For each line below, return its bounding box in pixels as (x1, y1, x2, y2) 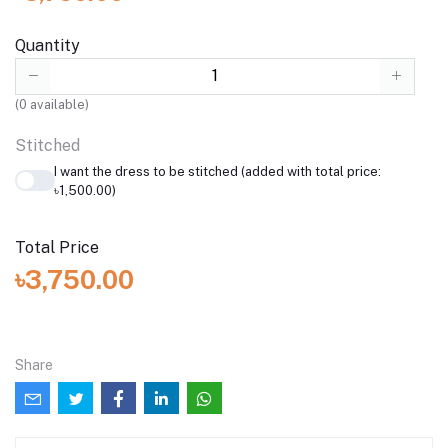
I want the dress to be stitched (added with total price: (53, 163, 381, 179)
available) (27, 96, 89, 112)
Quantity (15, 36, 80, 56)
